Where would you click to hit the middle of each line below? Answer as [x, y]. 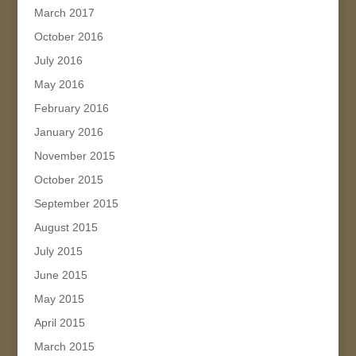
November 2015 [74, 155]
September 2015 [76, 203]
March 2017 [64, 12]
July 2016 [58, 60]
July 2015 [58, 251]
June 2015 [60, 275]
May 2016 [59, 84]
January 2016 [68, 132]
